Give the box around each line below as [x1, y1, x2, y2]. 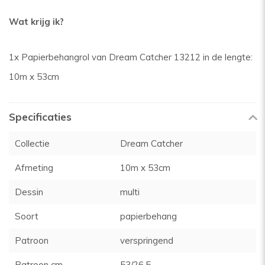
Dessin [15, 186, 43, 198]
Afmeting [15, 162, 53, 173]
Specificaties [9, 111, 72, 123]
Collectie [15, 138, 50, 149]
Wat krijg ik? [9, 16, 64, 27]
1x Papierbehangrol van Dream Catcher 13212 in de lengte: [9, 51, 253, 63]
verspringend [120, 235, 174, 246]
